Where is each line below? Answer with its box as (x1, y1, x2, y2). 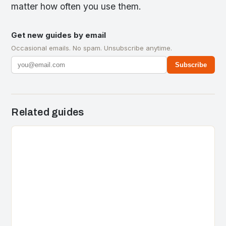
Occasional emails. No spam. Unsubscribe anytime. (11, 43, 173, 52)
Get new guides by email (11, 30, 106, 40)
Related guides (11, 106, 84, 118)
